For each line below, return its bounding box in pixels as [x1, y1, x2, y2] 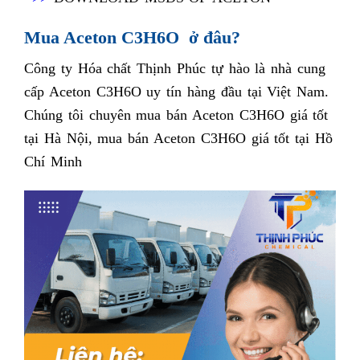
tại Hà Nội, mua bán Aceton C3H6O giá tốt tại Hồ [24, 129, 333, 146]
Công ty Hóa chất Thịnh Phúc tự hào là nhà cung [24, 59, 325, 76]
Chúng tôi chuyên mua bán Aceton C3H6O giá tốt [24, 106, 329, 123]
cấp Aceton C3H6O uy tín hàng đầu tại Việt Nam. [24, 83, 329, 100]
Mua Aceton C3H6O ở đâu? [24, 27, 240, 48]
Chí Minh [24, 153, 82, 170]
